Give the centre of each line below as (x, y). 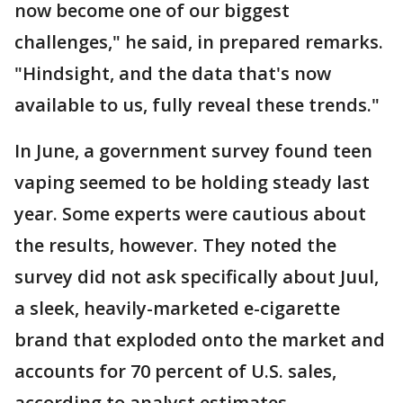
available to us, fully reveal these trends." (197, 105)
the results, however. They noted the (175, 245)
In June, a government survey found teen (193, 151)
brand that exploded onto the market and (200, 340)
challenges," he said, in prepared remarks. (199, 42)
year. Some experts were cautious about (190, 214)
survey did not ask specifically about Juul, (197, 277)
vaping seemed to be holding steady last (192, 182)
